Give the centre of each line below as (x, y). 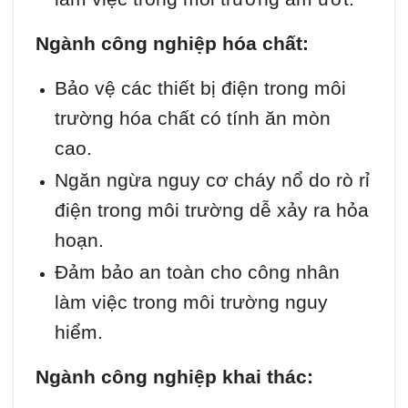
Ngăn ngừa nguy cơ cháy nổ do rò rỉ (212, 179)
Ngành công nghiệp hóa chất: (172, 43)
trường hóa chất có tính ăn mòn (192, 117)
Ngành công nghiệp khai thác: (174, 376)
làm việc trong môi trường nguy (191, 301)
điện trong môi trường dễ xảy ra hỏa (211, 209)
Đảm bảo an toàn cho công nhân (197, 271)
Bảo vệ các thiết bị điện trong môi (200, 87)
